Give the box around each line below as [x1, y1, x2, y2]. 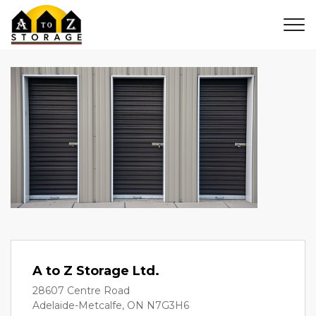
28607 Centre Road [32, 284, 130, 297]
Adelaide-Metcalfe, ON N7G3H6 [32, 299, 189, 312]
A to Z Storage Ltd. [32, 263, 159, 279]
